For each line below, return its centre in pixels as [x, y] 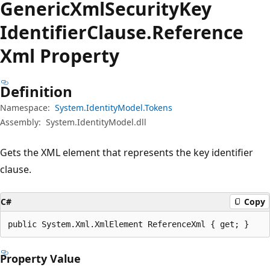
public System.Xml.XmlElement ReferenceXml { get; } [128, 224]
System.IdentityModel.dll [96, 122]
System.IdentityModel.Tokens [114, 107]
